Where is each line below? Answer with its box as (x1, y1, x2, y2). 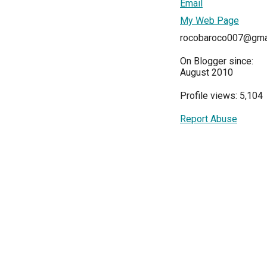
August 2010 (180, 67, 233, 78)
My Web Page (180, 15, 239, 26)
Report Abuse (180, 113, 237, 125)
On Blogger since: (180, 55, 253, 67)
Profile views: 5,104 (180, 90, 263, 101)
